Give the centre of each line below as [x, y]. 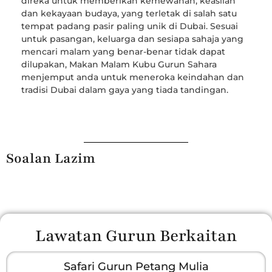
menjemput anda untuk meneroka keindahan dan [133, 77]
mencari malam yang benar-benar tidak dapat [123, 52]
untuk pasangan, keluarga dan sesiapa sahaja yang [132, 39]
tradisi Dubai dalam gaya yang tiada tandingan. [125, 90]
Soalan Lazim [51, 158]
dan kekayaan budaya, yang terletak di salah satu [129, 14]
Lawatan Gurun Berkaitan [136, 235]
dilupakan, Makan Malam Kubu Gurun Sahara [119, 65]
